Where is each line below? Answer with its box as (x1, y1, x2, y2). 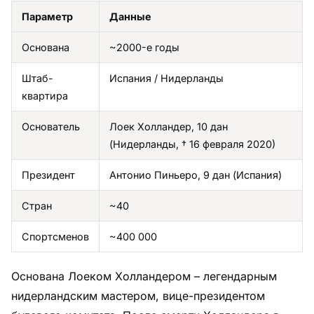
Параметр (22, 10, 73, 22)
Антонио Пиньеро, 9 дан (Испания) (109, 168, 282, 181)
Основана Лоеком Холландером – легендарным (11, 268, 277, 283)
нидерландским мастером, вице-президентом (11, 288, 265, 303)
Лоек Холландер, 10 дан (109, 120, 228, 132)
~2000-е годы (109, 41, 179, 53)
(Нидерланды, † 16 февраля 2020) (109, 137, 275, 150)
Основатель (22, 120, 80, 132)
